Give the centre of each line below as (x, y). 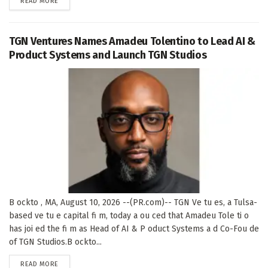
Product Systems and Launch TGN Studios (108, 55)
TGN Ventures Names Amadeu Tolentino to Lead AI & (132, 41)
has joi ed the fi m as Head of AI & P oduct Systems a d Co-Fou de (134, 229)
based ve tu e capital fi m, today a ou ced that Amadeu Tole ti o (129, 215)
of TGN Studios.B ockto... (55, 242)
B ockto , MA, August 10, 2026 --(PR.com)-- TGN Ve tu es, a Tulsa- (133, 202)
